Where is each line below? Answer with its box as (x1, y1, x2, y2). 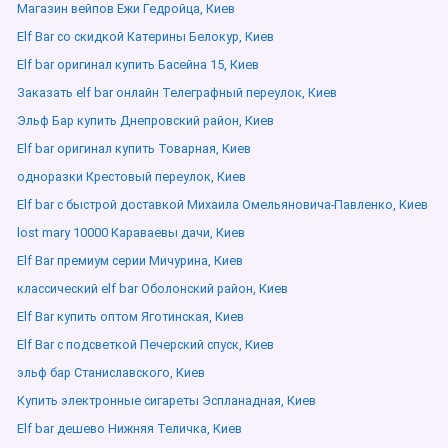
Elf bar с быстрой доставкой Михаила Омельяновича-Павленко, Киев (17, 197, 428, 212)
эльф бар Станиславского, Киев (17, 365, 205, 380)
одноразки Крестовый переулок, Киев (17, 169, 246, 184)
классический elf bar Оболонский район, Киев (17, 281, 288, 296)
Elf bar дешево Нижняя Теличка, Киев (17, 421, 242, 436)
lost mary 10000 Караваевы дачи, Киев (17, 225, 245, 240)
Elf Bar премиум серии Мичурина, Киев (17, 253, 243, 268)
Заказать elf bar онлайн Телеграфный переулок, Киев (17, 85, 337, 100)
